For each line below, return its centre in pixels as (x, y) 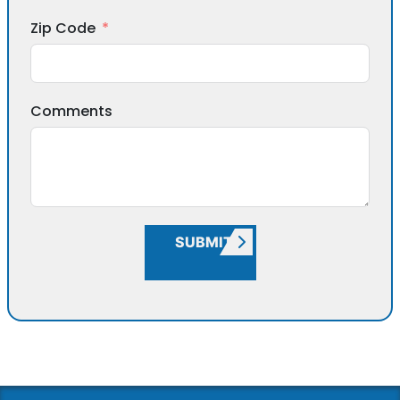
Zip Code (63, 29)
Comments (71, 112)
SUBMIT (204, 242)
